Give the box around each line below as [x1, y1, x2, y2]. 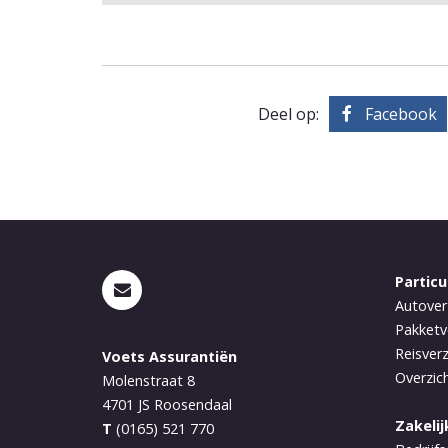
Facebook [364, 102, 437, 125]
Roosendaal [154, 394, 232, 414]
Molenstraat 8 [102, 370, 195, 390]
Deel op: [257, 102, 319, 125]
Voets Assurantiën [102, 346, 237, 366]
